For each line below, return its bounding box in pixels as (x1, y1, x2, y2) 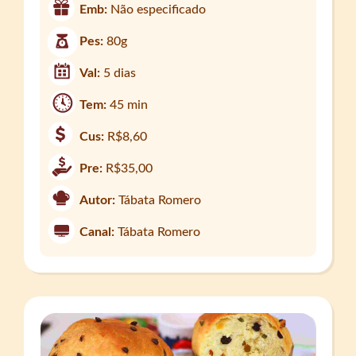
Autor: (79, 194, 116, 207)
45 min (110, 99, 149, 112)
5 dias (103, 67, 137, 80)
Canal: (79, 226, 115, 239)
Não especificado (110, 3, 207, 17)
